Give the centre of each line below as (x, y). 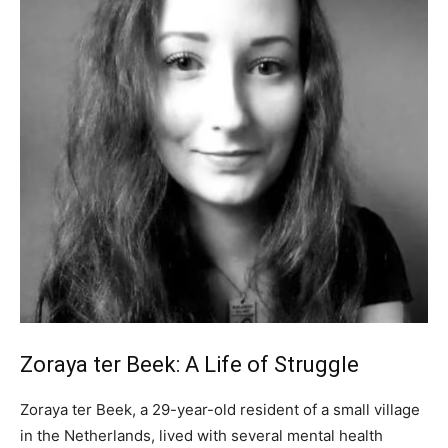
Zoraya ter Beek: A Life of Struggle (189, 364)
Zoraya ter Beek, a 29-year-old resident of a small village (220, 409)
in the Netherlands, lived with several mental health (201, 435)
